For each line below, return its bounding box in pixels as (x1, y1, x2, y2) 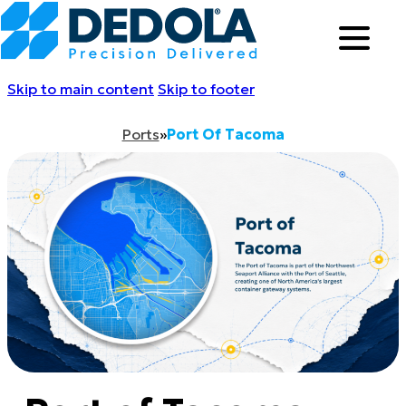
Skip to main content (7, 80, 154, 98)
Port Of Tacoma (166, 125, 285, 143)
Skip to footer (158, 80, 255, 98)
